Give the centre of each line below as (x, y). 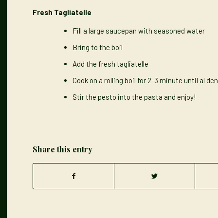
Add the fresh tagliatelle (110, 64)
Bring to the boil (98, 47)
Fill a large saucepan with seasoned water (139, 31)
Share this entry (63, 149)
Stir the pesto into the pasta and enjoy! (134, 97)
